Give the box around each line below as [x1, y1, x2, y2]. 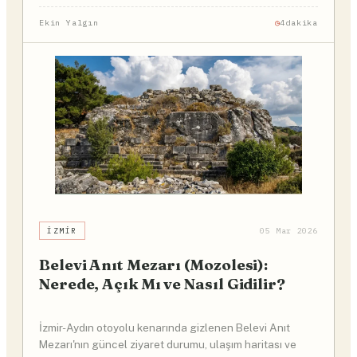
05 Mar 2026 [260, 226, 318, 237]
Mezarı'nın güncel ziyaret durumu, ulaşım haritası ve [39, 337, 296, 351]
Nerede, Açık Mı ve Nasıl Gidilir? [39, 274, 285, 294]
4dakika [280, 18, 318, 29]
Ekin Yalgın [39, 18, 99, 29]
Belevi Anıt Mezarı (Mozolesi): [39, 255, 269, 275]
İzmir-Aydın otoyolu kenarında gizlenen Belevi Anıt [39, 320, 290, 334]
